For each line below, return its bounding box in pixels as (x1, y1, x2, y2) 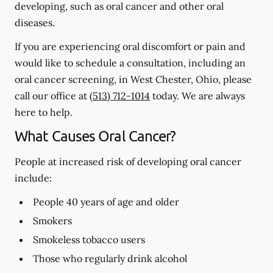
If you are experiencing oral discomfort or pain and (15, 40, 246, 52)
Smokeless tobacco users (33, 233, 145, 246)
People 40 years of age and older (33, 196, 179, 208)
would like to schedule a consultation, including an (15, 57, 246, 69)
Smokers (33, 214, 72, 227)
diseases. (15, 16, 55, 29)
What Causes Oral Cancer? (15, 127, 176, 144)
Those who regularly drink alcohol (33, 252, 187, 264)
